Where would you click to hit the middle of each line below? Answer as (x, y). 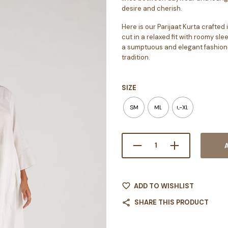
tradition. (136, 57)
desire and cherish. (152, 8)
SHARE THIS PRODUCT (172, 202)
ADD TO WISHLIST (164, 186)
